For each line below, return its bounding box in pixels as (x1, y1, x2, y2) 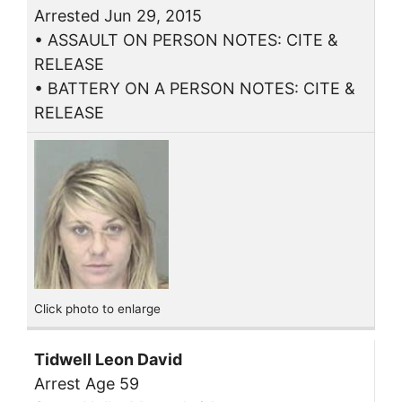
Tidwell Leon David (34, 349, 182, 369)
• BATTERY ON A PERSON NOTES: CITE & (34, 79, 355, 99)
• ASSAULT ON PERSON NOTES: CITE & (34, 31, 338, 50)
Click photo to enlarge (34, 301, 161, 317)
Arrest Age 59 (34, 373, 139, 393)
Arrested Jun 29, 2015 (34, 6, 202, 26)
